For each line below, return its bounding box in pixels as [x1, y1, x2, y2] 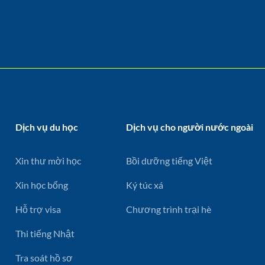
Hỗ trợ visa [15, 203, 61, 215]
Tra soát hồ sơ [15, 251, 73, 263]
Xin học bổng [15, 179, 68, 190]
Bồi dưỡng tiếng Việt [126, 154, 213, 166]
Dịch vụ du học [15, 121, 78, 132]
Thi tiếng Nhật [15, 227, 75, 239]
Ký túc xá [126, 179, 164, 190]
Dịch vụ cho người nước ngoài [126, 121, 254, 132]
